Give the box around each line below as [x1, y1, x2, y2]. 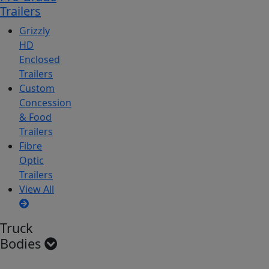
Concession [19, 96, 71, 110]
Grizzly [19, 24, 50, 38]
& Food [19, 110, 52, 124]
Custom [19, 82, 55, 95]
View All [19, 183, 54, 196]
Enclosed [19, 53, 60, 67]
